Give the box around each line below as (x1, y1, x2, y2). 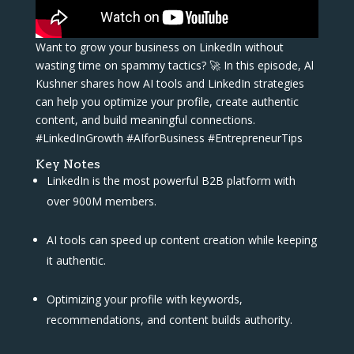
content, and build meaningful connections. (35, 111, 255, 127)
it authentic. (46, 252, 109, 268)
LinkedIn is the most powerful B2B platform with (46, 172, 296, 188)
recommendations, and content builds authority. (46, 311, 296, 327)
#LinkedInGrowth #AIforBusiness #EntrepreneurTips (35, 130, 306, 145)
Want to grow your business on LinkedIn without (35, 39, 284, 55)
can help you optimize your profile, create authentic (35, 93, 299, 109)
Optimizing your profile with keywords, (46, 291, 243, 307)
